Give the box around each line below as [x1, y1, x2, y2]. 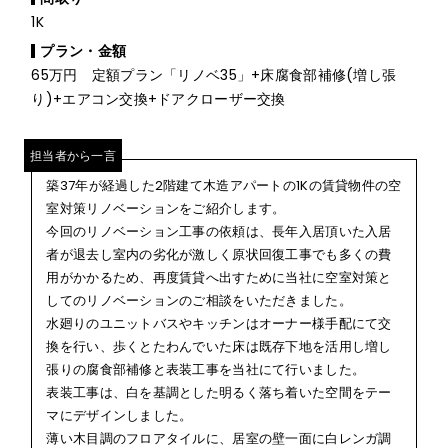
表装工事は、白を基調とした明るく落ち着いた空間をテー [46, 383, 392, 403]
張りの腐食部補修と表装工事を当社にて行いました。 [46, 360, 366, 380]
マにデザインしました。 [46, 406, 193, 426]
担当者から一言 [30, 146, 116, 164]
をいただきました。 [232, 291, 352, 311]
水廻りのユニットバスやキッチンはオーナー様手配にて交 [46, 314, 392, 334]
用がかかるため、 [46, 268, 153, 288]
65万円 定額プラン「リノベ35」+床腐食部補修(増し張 [31, 65, 397, 86]
